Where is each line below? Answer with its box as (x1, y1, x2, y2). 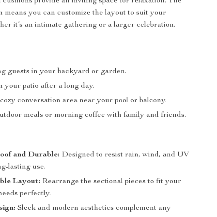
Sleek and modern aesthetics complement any (15, 204, 171, 212)
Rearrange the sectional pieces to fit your (40, 178, 182, 186)
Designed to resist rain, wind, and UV (60, 151, 189, 159)
